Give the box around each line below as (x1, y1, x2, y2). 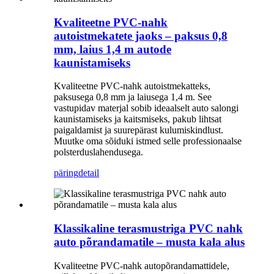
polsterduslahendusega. (54, 147, 143, 158)
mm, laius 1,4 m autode (54, 42, 171, 56)
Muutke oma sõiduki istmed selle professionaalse (54, 136, 242, 147)
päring (54, 168, 78, 179)
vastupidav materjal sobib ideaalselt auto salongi (54, 103, 239, 114)
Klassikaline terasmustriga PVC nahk (54, 222, 243, 235)
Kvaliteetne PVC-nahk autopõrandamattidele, (54, 260, 229, 271)
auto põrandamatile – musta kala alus (54, 235, 245, 249)
